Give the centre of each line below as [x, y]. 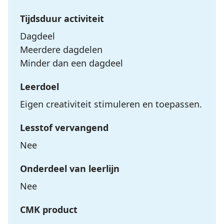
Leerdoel [39, 86]
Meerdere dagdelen [61, 49]
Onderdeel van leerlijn [70, 168]
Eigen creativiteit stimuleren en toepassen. [111, 104]
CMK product [49, 209]
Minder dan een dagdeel [71, 63]
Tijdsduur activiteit [62, 18]
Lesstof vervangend [64, 127]
